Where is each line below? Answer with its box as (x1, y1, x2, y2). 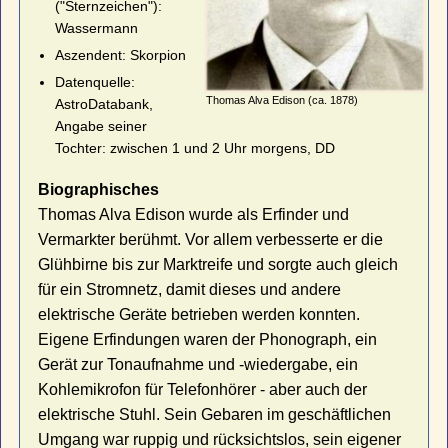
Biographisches (38, 180, 160, 198)
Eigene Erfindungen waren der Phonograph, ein (38, 330, 378, 348)
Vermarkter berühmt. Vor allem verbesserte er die (38, 230, 384, 248)
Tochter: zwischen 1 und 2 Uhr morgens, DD (54, 140, 335, 157)
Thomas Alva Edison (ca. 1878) (205, 93, 358, 106)
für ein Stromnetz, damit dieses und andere (38, 280, 342, 298)
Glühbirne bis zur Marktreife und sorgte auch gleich (38, 255, 399, 273)
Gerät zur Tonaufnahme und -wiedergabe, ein (38, 355, 359, 373)
